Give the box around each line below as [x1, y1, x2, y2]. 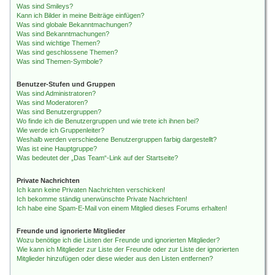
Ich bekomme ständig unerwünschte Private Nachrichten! [17, 195, 187, 203]
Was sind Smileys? [17, 2, 73, 10]
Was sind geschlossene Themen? [17, 48, 118, 56]
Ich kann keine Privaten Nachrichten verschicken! [17, 186, 165, 193]
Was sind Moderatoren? [17, 99, 88, 106]
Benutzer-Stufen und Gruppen [17, 80, 115, 88]
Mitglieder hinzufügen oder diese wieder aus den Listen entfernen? [17, 255, 213, 262]
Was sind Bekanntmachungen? [17, 30, 109, 37]
